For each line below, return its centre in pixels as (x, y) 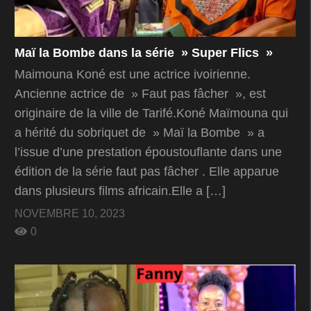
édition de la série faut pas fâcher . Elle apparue (147, 171)
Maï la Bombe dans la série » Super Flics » (144, 52)
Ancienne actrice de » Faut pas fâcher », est (140, 93)
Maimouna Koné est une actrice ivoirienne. (133, 74)
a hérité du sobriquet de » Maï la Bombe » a (140, 132)
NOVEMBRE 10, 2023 (70, 213)
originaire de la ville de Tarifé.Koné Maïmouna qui (151, 113)
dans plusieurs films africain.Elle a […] (120, 191)
